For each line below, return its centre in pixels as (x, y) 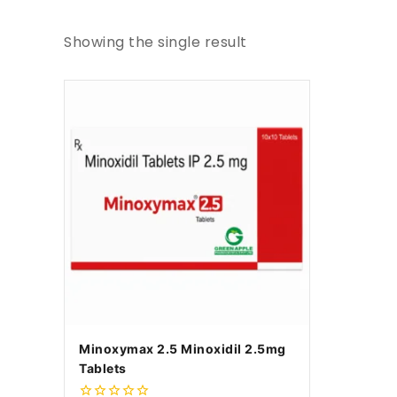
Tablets (103, 368)
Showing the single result (156, 42)
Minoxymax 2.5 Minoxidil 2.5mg (183, 348)
